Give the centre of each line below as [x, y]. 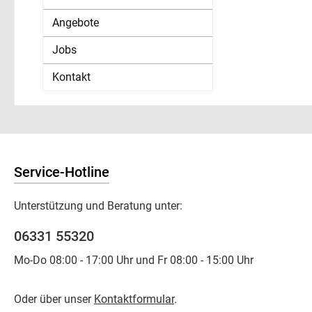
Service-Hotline [62, 172]
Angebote [76, 22]
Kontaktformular [134, 299]
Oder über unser [54, 299]
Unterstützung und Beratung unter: [98, 206]
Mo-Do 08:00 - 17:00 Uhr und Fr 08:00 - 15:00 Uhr [134, 260]
